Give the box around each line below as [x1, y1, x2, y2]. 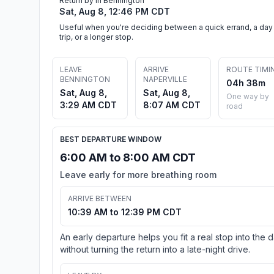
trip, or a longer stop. [59, 32, 133, 42]
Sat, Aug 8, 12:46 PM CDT [59, 6, 170, 17]
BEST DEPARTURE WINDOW [60, 134, 161, 144]
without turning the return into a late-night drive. [60, 243, 250, 254]
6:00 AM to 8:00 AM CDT [60, 150, 196, 164]
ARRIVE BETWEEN [68, 193, 131, 203]
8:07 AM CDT [143, 99, 201, 110]
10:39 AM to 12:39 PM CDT [68, 206, 182, 217]
